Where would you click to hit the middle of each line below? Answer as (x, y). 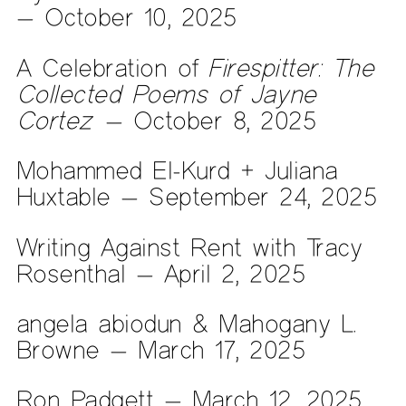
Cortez (54, 120)
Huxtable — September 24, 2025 (196, 197)
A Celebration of (113, 67)
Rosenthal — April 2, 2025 (160, 273)
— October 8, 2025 (205, 120)
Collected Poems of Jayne (166, 93)
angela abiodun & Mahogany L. (186, 323)
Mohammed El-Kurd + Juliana (177, 170)
